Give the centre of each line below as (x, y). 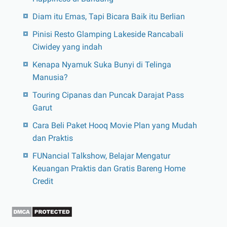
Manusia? (50, 77)
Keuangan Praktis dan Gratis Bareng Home (109, 168)
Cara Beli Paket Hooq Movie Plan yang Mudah (115, 125)
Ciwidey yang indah (67, 47)
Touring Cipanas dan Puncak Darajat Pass (108, 95)
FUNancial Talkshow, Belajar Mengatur (101, 156)
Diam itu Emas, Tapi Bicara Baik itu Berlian (108, 16)
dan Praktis (52, 138)
